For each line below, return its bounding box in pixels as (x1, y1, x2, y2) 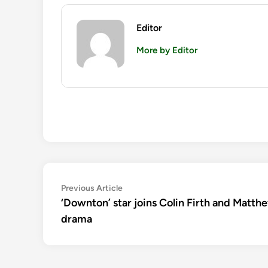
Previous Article (61, 183, 123, 194)
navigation (60, 199, 130, 217)
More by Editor (136, 45, 197, 56)
